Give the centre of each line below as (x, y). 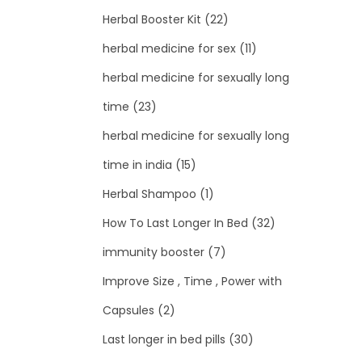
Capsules (128, 311)
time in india (137, 165)
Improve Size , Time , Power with (192, 282)
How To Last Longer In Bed (175, 223)
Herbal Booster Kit (152, 20)
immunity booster (154, 253)
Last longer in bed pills (164, 340)
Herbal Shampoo (149, 194)
